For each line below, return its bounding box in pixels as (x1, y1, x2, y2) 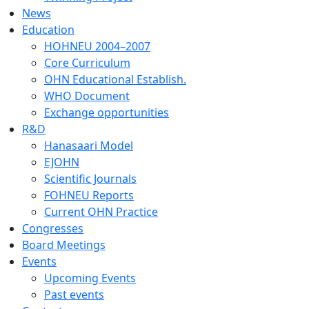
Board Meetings (22, 237, 106, 253)
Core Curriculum (44, 55, 130, 71)
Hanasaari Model (44, 138, 133, 154)
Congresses (22, 221, 83, 237)
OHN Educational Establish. (44, 72, 186, 88)
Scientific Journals (44, 171, 137, 187)
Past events (44, 287, 104, 303)
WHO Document (44, 88, 130, 104)
